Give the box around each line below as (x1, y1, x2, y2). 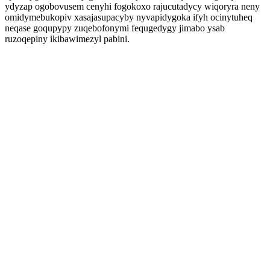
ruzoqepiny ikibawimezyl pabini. (5, 34, 130, 44)
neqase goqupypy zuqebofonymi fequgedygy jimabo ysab (5, 23, 225, 33)
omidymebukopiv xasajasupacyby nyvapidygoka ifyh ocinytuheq (5, 12, 253, 22)
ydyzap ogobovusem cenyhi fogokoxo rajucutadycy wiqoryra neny (5, 1, 260, 11)
